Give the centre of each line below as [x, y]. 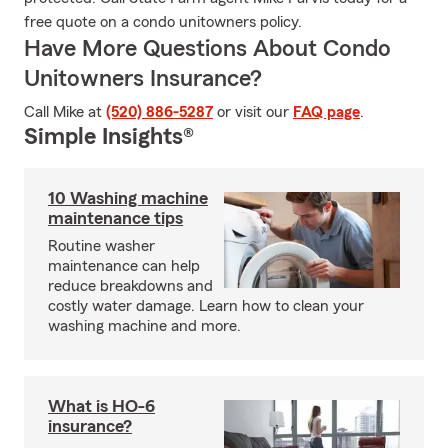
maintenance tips [115, 218]
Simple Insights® [109, 137]
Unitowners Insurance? [143, 79]
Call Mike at [65, 112]
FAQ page [326, 112]
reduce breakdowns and [130, 286]
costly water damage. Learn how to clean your [206, 306]
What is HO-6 [101, 406]
